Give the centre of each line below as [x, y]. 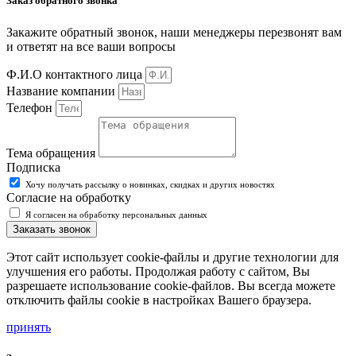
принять [29, 327]
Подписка [33, 167]
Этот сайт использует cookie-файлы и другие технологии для [172, 257]
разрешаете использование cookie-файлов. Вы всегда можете [171, 285]
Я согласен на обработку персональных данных [116, 214]
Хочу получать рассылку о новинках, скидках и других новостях [150, 184]
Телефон [31, 107]
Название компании [62, 91]
